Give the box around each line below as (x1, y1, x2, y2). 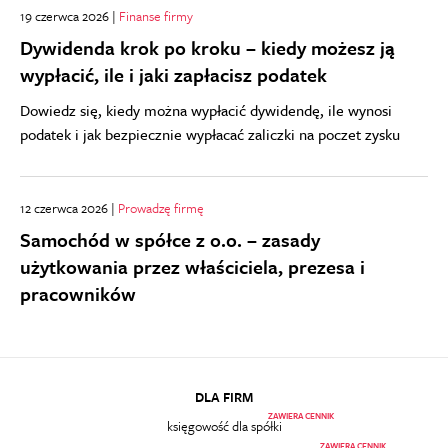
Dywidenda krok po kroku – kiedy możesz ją (20, 34, 395, 61)
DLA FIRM (195, 387, 253, 407)
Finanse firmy (119, 6, 193, 26)
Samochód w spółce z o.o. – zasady (20, 226, 320, 253)
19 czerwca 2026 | (20, 6, 119, 26)
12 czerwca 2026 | (20, 198, 118, 218)
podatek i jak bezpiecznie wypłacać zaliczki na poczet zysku (20, 123, 400, 145)
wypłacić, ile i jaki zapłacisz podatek (20, 61, 327, 88)
